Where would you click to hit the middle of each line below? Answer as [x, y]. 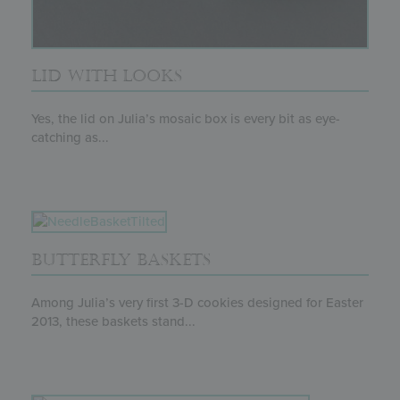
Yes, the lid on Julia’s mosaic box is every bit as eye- [186, 118]
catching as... [70, 137]
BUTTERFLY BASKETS [121, 259]
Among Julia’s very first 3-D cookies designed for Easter [197, 302]
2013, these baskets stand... [113, 321]
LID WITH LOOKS [107, 75]
